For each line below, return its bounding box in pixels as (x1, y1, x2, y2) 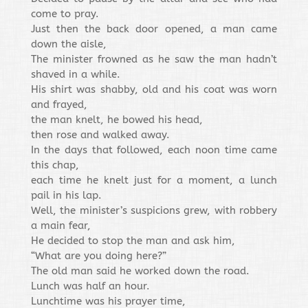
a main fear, (30, 219, 91, 232)
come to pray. (30, 8, 99, 20)
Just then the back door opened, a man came (30, 23, 278, 35)
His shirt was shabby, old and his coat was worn (30, 83, 278, 96)
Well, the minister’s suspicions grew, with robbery (30, 204, 278, 217)
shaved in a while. (30, 68, 120, 80)
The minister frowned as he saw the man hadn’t (30, 53, 278, 65)
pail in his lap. (30, 189, 102, 201)
